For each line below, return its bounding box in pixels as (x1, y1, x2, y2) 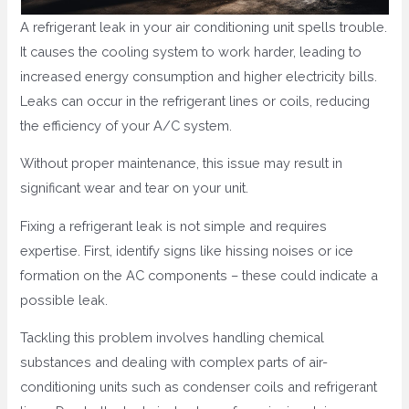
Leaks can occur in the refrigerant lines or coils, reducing (20, 92, 371, 109)
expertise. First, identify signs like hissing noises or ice (20, 242, 354, 258)
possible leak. (20, 291, 109, 308)
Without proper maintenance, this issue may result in (20, 155, 343, 172)
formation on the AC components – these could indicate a (20, 267, 379, 283)
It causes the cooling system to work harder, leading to (20, 43, 362, 59)
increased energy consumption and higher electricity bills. (20, 68, 378, 84)
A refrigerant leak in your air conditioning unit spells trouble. (20, 18, 388, 35)
